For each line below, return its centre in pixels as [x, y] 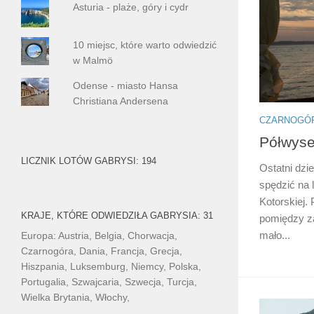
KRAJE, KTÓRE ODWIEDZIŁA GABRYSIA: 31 [117, 215]
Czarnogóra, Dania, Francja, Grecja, [102, 251]
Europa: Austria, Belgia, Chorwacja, [99, 235]
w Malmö [93, 60]
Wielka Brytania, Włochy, [75, 297]
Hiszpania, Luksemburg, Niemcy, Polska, [111, 266]
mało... [275, 235]
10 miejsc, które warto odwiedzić [145, 45]
